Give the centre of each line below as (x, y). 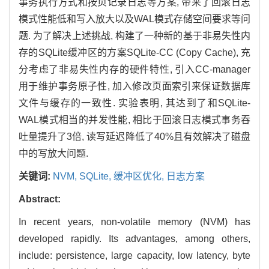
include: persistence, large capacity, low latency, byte (134, 255)
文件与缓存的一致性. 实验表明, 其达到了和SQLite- (134, 103)
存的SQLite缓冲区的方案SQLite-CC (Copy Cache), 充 (134, 52)
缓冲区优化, (140, 176)
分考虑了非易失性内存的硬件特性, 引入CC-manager (134, 69)
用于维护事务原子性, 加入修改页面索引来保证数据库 (134, 86)
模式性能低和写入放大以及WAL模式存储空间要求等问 (134, 19)
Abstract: (40, 199)
